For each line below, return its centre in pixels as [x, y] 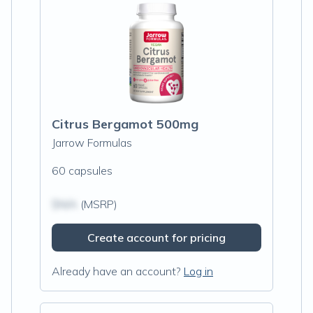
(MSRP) [97, 204]
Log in [198, 271]
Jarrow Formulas [92, 143]
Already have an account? [116, 271]
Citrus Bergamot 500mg [125, 124]
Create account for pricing [156, 238]
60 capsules [82, 170]
